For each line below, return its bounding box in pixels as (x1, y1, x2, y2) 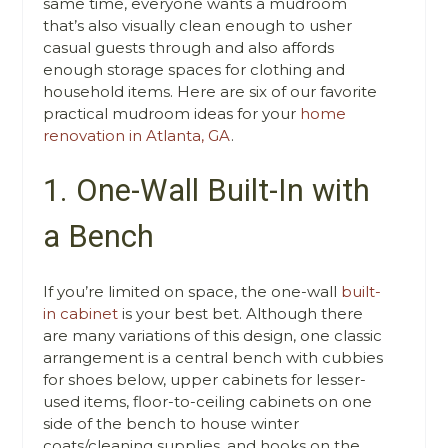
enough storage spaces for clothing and (43, 60, 346, 80)
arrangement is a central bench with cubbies (43, 348, 384, 368)
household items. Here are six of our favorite (43, 82, 378, 102)
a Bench (43, 218, 155, 256)
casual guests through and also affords (43, 38, 335, 58)
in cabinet (43, 304, 119, 324)
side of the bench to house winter (43, 414, 300, 434)
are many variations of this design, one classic (43, 326, 383, 346)
